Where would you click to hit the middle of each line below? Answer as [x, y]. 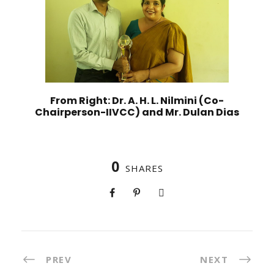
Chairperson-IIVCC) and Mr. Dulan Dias [137, 112]
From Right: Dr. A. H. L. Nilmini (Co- [137, 100]
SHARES [144, 168]
